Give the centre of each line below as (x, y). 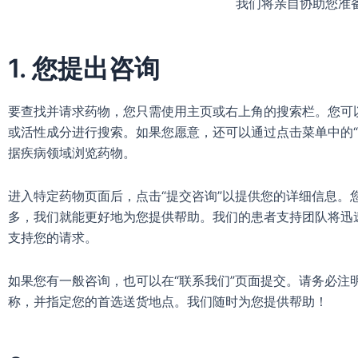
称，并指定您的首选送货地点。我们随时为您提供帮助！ (168, 301)
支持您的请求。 (53, 237)
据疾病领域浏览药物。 (72, 153)
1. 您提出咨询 (84, 68)
